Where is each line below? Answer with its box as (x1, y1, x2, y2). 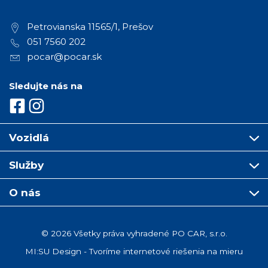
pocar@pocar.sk (27, 51, 102, 63)
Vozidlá (9, 131, 49, 144)
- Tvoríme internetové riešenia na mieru (81, 246, 243, 257)
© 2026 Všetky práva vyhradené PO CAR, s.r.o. (41, 229, 227, 239)
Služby (9, 159, 44, 172)
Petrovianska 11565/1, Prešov (27, 21, 153, 33)
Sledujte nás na (9, 80, 83, 92)
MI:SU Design (25, 246, 81, 257)
